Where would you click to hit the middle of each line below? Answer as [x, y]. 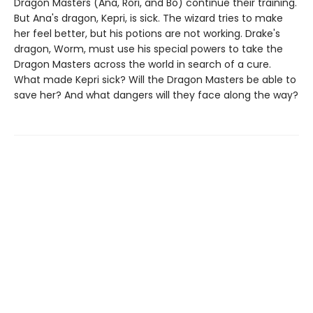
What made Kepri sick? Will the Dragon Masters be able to [155, 79]
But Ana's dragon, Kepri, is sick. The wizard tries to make [148, 18]
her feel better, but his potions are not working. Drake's [147, 33]
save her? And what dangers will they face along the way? [156, 95]
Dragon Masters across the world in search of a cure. [143, 64]
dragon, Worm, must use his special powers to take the [148, 49]
